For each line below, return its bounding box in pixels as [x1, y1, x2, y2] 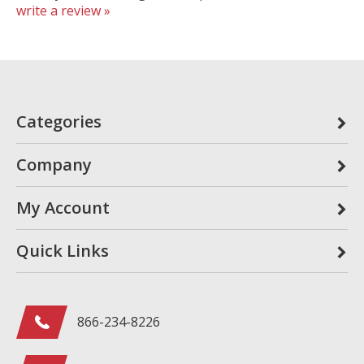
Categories [16, 105, 102, 128]
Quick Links [16, 234, 109, 257]
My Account [16, 191, 110, 214]
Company [16, 148, 92, 171]
